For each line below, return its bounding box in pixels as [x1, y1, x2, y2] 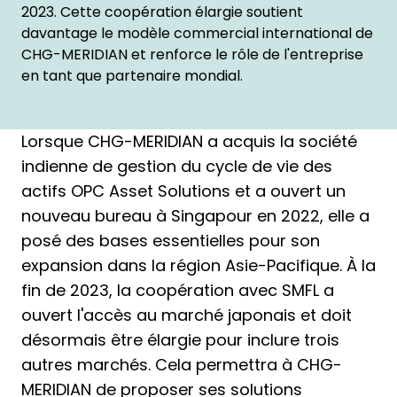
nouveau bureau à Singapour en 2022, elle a [21, 205, 370, 228]
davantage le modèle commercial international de [21, 23, 373, 44]
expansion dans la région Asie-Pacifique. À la [21, 254, 376, 277]
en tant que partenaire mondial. [21, 66, 243, 87]
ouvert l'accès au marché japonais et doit [21, 304, 352, 327]
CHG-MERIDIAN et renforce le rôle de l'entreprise [21, 44, 363, 66]
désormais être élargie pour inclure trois [21, 329, 339, 352]
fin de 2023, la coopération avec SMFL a [21, 279, 334, 302]
